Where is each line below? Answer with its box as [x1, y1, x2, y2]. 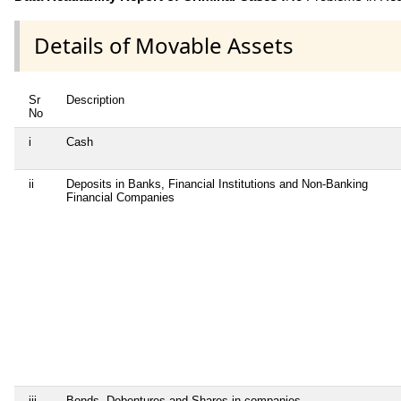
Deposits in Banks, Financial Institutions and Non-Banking [66, 176, 368, 191]
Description [66, 92, 124, 107]
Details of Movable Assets [34, 30, 294, 61]
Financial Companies [66, 190, 175, 204]
